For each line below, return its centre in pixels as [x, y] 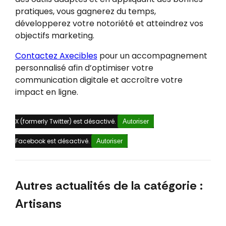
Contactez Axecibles [56, 56]
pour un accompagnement [152, 56]
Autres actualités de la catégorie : [109, 186]
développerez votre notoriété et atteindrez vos [109, 24]
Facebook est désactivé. [53, 141]
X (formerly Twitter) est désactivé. [66, 122]
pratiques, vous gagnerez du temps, [85, 12]
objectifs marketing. [54, 36]
